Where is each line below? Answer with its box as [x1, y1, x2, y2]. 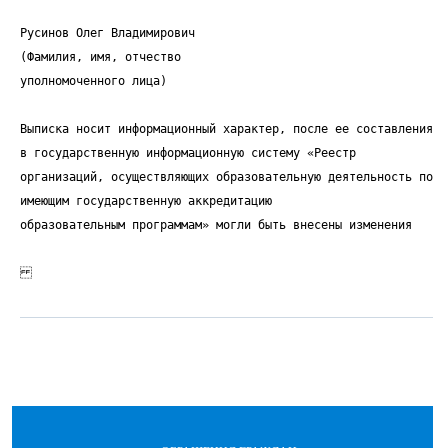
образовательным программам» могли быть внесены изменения [20, 218, 412, 232]
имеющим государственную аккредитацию [20, 194, 272, 208]
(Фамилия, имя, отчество [20, 50, 181, 64]
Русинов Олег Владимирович [20, 26, 195, 40]
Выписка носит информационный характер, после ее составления [20, 122, 433, 136]
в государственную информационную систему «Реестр [20, 146, 356, 160]
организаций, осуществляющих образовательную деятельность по [20, 170, 433, 184]
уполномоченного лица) [20, 74, 167, 88]
